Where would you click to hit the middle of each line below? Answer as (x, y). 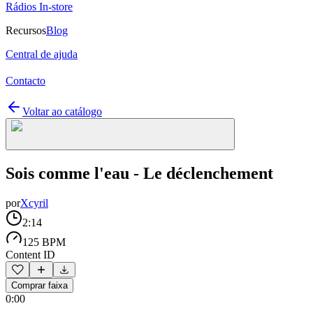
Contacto (26, 81)
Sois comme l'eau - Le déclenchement (139, 173)
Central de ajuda (42, 54)
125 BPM (44, 242)
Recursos (26, 30)
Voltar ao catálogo (62, 111)
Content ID (30, 254)
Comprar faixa (39, 285)
